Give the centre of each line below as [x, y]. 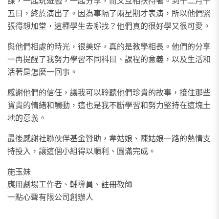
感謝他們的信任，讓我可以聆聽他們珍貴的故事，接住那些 [109, 92]
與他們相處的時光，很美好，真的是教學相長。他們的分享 [109, 46]
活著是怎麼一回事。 [43, 71]
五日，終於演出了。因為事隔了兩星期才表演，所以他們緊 [109, 13]
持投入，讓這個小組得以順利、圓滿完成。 [82, 151]
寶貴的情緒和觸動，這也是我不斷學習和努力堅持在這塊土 [109, 105]
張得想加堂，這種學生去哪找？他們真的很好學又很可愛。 [109, 25]
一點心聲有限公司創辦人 [50, 197]
